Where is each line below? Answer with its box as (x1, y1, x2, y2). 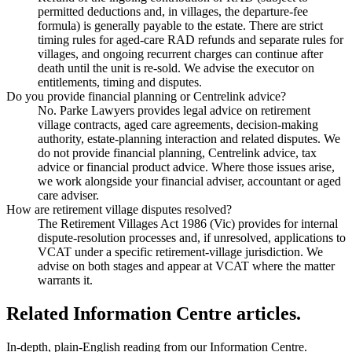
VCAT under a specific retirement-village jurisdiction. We (38, 244, 323, 258)
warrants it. (38, 273, 93, 287)
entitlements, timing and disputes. (38, 75, 202, 89)
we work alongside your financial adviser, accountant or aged (38, 174, 341, 188)
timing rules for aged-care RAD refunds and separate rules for (38, 32, 343, 46)
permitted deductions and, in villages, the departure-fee (38, 4, 308, 18)
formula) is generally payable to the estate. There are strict (38, 18, 323, 32)
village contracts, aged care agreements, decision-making (38, 117, 318, 131)
